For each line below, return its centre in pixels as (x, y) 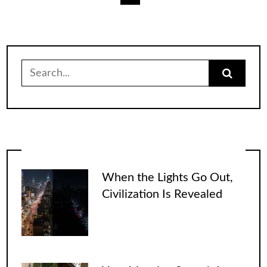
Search (37, 65)
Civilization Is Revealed (162, 194)
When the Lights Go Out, (167, 177)
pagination (56, 23)
